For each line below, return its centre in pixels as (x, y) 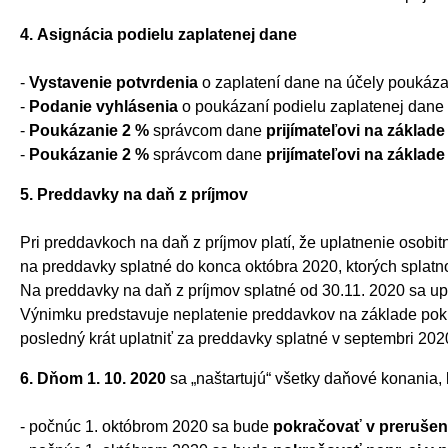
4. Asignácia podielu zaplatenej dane (158, 34)
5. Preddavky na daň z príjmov (134, 194)
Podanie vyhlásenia (105, 106)
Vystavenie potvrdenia (115, 82)
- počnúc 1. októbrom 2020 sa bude (146, 426)
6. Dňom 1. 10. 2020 (93, 378)
